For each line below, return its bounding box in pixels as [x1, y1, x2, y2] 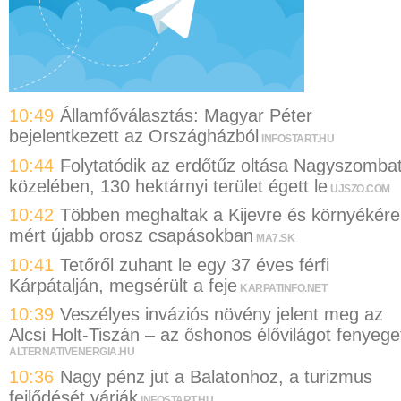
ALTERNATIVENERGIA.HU [9, 346, 134, 359]
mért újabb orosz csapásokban [9, 226, 253, 246]
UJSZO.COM [330, 182, 390, 195]
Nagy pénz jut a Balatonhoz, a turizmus [60, 367, 372, 388]
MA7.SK [256, 232, 294, 245]
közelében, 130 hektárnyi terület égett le [9, 175, 328, 196]
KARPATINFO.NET [240, 281, 327, 294]
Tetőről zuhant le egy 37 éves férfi [60, 254, 329, 275]
